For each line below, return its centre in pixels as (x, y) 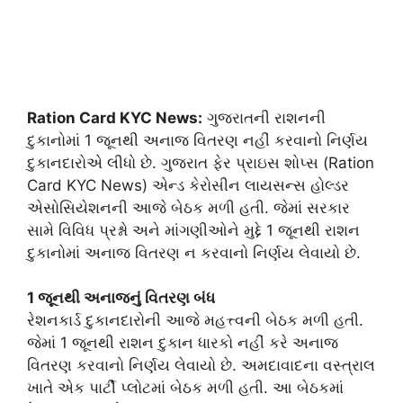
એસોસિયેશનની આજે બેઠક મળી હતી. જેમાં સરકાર (188, 207)
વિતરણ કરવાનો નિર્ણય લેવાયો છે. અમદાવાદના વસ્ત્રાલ (201, 365)
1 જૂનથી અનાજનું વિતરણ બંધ (121, 298)
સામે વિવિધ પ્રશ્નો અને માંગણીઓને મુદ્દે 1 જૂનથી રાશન (193, 230)
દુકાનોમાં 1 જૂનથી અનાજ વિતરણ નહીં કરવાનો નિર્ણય (197, 140)
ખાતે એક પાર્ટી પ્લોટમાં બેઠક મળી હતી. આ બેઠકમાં (185, 388)
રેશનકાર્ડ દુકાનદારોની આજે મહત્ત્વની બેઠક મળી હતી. (195, 320)
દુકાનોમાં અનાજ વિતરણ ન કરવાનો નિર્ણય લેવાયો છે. (194, 252)
